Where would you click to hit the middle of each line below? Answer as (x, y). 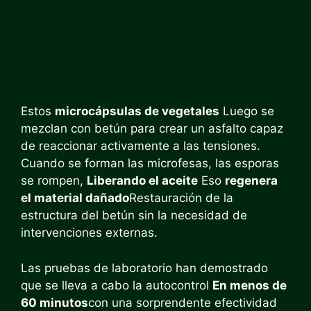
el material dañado (75, 198)
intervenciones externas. (89, 233)
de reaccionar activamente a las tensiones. (141, 146)
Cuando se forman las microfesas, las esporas (150, 163)
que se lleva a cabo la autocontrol (117, 285)
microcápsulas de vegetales (137, 111)
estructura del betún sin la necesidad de (134, 215)
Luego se (247, 111)
